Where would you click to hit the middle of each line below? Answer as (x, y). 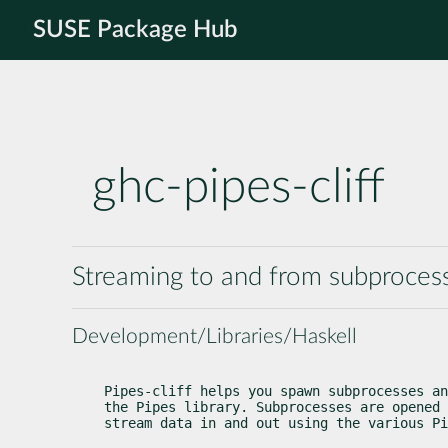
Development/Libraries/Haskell (214, 336)
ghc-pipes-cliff (238, 187)
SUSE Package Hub (135, 30)
